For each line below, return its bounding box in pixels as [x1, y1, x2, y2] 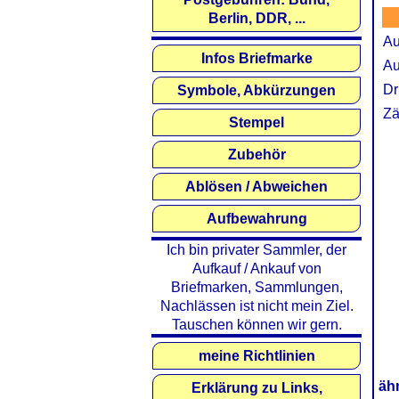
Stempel [229, 115, 284, 130]
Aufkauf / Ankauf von [191, 261, 322, 276]
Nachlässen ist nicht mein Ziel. [159, 298, 354, 313]
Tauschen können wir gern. [171, 317, 342, 332]
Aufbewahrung [206, 211, 307, 226]
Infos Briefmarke [200, 51, 313, 66]
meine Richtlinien [198, 348, 315, 363]
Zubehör [227, 147, 286, 162]
